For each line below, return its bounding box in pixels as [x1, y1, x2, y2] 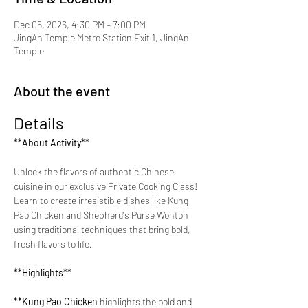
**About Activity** [14, 137, 89, 148]
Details [14, 113, 64, 133]
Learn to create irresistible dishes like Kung [14, 195, 190, 206]
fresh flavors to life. [14, 238, 92, 250]
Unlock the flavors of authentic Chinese [14, 166, 176, 177]
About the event [14, 82, 110, 99]
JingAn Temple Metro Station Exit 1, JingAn [14, 32, 189, 43]
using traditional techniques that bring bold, [14, 223, 192, 235]
